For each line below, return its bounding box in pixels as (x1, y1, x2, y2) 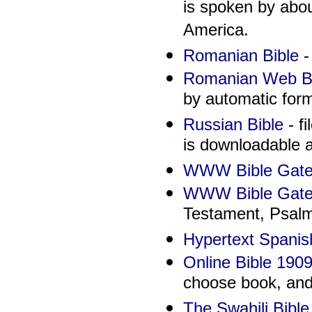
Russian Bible (182, 115, 283, 134)
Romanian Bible (182, 46, 299, 65)
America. (182, 20, 249, 43)
